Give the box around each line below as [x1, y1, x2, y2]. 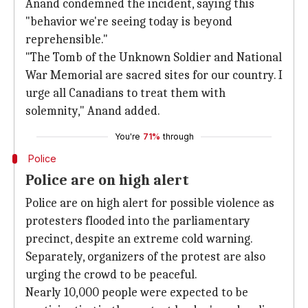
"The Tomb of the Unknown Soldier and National [25, 50, 282, 65]
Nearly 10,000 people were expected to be [25, 285, 248, 300]
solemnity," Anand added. [25, 104, 160, 118]
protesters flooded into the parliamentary [25, 214, 250, 228]
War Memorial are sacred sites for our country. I [25, 68, 283, 82]
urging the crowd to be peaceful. [25, 267, 197, 282]
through [162, 131, 194, 142]
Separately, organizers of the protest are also [25, 250, 265, 264]
